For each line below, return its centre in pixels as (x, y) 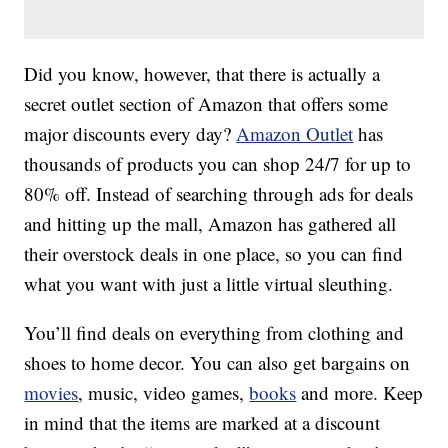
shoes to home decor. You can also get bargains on (217, 363)
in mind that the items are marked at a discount (202, 423)
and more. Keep (360, 393)
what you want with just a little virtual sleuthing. (209, 284)
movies (51, 393)
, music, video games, (164, 393)
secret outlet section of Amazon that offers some (206, 104)
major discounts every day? (130, 134)
